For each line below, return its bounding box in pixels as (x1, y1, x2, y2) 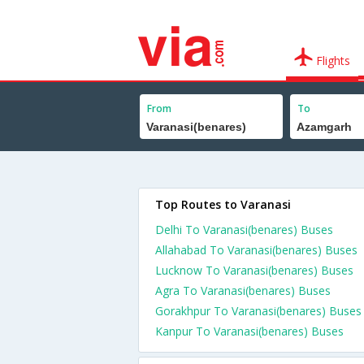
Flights (313, 53, 351, 68)
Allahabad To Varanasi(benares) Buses (155, 242, 357, 258)
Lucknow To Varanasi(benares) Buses (155, 262, 353, 278)
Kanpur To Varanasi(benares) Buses (155, 323, 344, 339)
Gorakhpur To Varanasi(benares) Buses (155, 303, 362, 318)
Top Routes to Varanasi (155, 197, 291, 212)
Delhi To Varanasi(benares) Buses (155, 222, 333, 237)
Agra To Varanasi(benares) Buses (155, 283, 331, 298)
